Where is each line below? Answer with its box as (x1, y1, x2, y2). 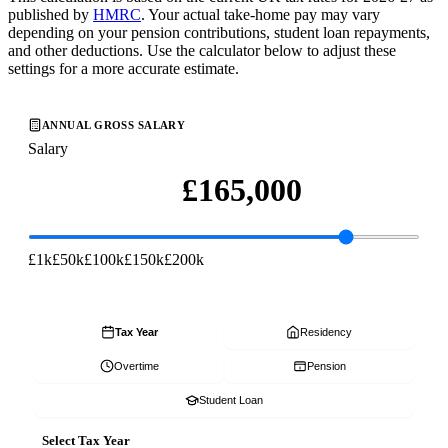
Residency (300, 326, 352, 339)
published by (8, 6, 89, 24)
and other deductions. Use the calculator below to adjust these (8, 42, 396, 60)
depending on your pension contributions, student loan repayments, (8, 24, 430, 42)
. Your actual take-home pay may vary (141, 6, 380, 24)
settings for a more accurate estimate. (8, 60, 239, 78)
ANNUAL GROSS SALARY (42, 119, 186, 132)
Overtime (113, 360, 159, 373)
